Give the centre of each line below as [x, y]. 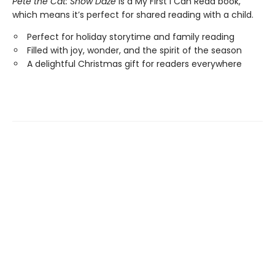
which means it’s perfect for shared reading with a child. [133, 14]
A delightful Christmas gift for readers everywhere [134, 64]
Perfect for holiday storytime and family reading [131, 37]
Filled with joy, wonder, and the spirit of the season [134, 50]
